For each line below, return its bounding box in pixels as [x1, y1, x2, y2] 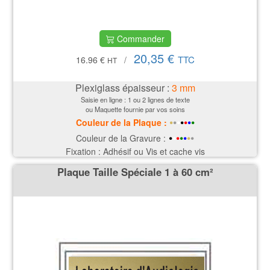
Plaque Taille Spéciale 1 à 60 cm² [57, 165, 213, 180]
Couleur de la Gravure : [76, 131, 166, 144]
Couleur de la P [75, 116, 139, 128]
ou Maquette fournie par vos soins [85, 104, 185, 114]
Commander [114, 33, 165, 45]
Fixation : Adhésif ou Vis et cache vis [65, 145, 205, 157]
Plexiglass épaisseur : [75, 80, 172, 95]
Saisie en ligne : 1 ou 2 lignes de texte [80, 94, 190, 104]
